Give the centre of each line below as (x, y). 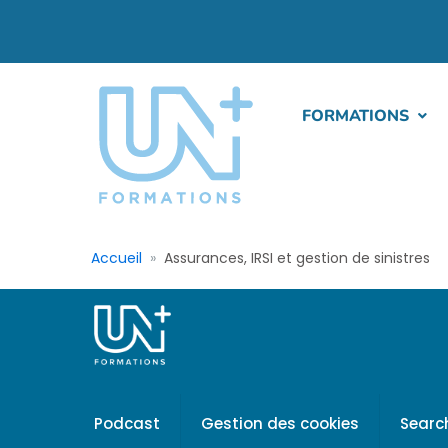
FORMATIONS (355, 116)
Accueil (116, 258)
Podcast (127, 423)
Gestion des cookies (280, 423)
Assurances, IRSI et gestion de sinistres (297, 258)
